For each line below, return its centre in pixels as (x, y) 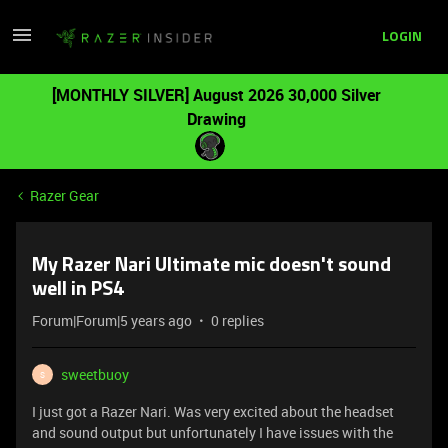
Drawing (216, 119)
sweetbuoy (95, 374)
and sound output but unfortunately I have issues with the (212, 432)
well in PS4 (78, 290)
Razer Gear (64, 195)
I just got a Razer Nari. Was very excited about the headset (213, 411)
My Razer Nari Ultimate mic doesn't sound (211, 266)
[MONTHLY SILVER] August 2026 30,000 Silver (216, 95)
